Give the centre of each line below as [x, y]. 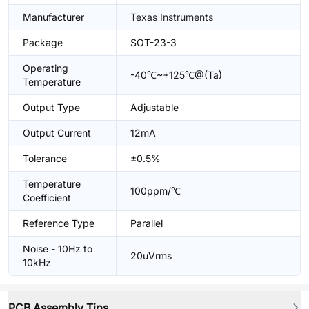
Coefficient [47, 198]
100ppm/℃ [156, 191]
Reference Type [59, 223]
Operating [46, 68]
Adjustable [154, 107]
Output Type [51, 107]
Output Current [57, 133]
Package [43, 42]
